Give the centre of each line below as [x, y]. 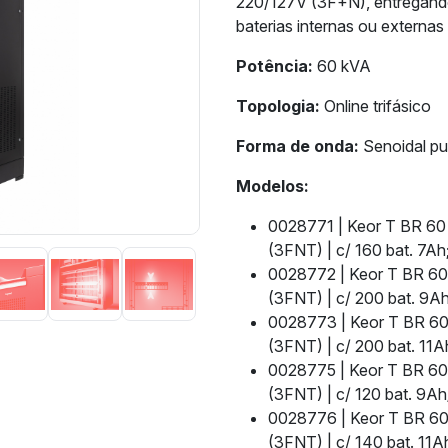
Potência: [274, 66]
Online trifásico [375, 106]
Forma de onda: [297, 146]
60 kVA [342, 66]
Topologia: [278, 106]
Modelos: [272, 186]
